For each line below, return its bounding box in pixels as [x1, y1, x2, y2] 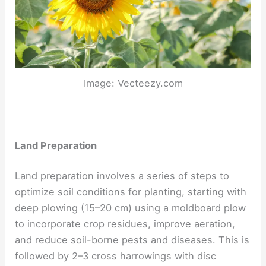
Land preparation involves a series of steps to [15, 170, 230, 182]
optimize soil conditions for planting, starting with [15, 186, 247, 198]
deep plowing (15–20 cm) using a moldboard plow [15, 202, 246, 214]
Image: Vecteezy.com [83, 77, 183, 89]
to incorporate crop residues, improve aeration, [15, 218, 236, 230]
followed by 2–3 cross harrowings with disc [15, 250, 217, 262]
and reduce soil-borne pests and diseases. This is [15, 234, 250, 246]
